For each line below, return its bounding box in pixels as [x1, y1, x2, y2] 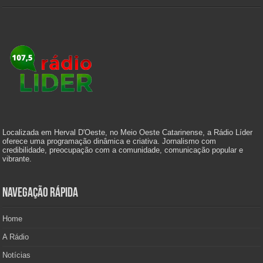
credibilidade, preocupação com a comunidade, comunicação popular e [2, 146, 244, 155]
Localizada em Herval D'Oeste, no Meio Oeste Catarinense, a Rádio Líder [2, 128, 253, 137]
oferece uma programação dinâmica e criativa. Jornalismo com [2, 137, 217, 146]
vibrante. [2, 154, 32, 164]
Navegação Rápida [2, 187, 79, 201]
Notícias [2, 251, 31, 260]
